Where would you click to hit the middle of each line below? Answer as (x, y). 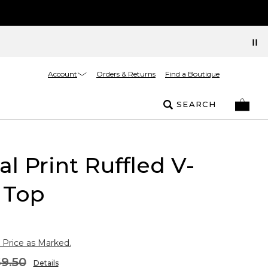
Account (63, 74)
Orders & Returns (126, 74)
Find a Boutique (192, 74)
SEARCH (196, 104)
